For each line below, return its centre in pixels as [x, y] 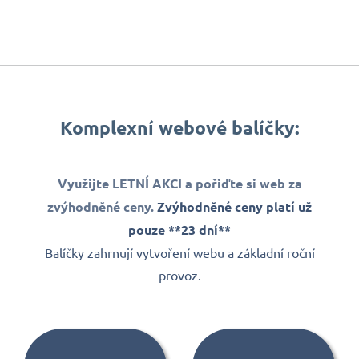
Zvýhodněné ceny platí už [234, 207]
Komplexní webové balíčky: [179, 128]
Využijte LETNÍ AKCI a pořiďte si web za [179, 184]
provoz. [179, 275]
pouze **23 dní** [179, 230]
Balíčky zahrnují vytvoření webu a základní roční [179, 253]
